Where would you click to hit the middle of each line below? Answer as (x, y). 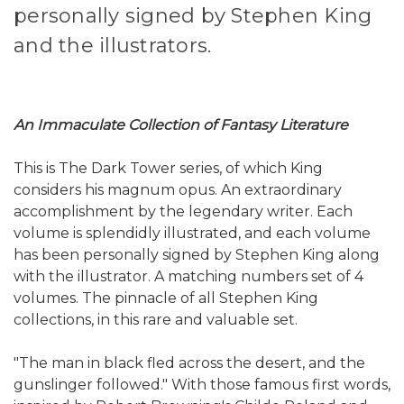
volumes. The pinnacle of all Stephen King (166, 298)
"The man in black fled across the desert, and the (189, 363)
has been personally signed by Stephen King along (197, 255)
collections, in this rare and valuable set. (156, 320)
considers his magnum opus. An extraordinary (178, 190)
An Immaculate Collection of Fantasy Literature (181, 125)
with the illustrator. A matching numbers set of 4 (188, 277)
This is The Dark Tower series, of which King (168, 169)
